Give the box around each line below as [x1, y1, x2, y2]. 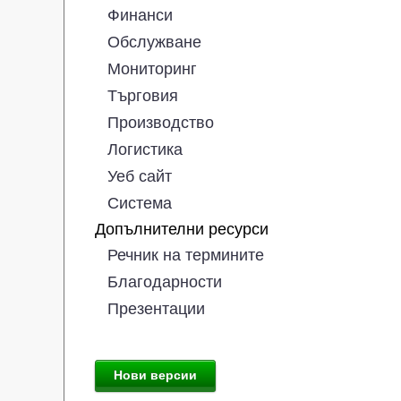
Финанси [107, 5, 173, 24]
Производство [107, 113, 214, 132]
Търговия [107, 86, 178, 105]
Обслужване [107, 32, 201, 51]
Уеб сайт [107, 166, 172, 185]
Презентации [107, 299, 205, 318]
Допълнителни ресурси [95, 219, 269, 238]
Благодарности [107, 272, 222, 291]
